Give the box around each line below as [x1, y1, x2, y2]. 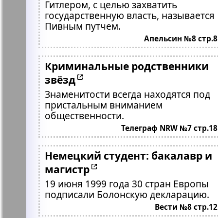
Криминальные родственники [44, 59, 209, 73]
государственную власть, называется [44, 9, 215, 22]
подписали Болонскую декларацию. [44, 188, 209, 201]
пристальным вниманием [44, 98, 163, 111]
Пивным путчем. [44, 19, 121, 33]
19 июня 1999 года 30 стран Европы [44, 177, 209, 190]
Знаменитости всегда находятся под [44, 88, 210, 101]
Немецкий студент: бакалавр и [44, 148, 212, 163]
